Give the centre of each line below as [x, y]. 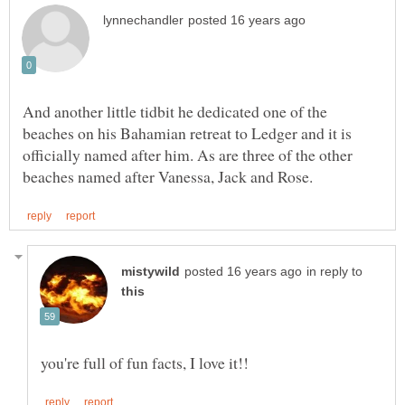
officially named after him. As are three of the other [188, 154]
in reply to [334, 271]
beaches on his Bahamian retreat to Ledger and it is [187, 132]
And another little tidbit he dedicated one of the [175, 111]
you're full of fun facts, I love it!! [145, 362]
